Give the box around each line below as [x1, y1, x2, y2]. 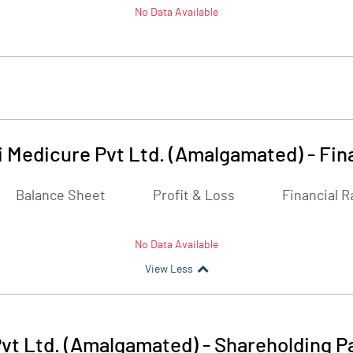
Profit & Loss [153, 189, 235, 203]
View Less [144, 264, 193, 275]
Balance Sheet [16, 189, 106, 203]
